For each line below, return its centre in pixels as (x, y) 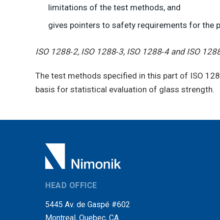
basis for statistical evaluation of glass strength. (125, 89)
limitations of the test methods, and (114, 7)
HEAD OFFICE (71, 185)
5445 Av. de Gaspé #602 (88, 204)
